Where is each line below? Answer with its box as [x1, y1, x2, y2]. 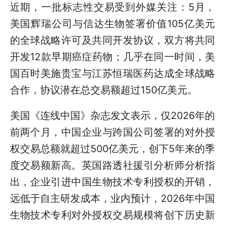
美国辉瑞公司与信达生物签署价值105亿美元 [10, 18, 215, 30]
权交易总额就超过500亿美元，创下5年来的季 [10, 142, 215, 155]
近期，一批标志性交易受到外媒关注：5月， [10, 1, 215, 14]
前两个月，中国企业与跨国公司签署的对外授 [10, 126, 215, 138]
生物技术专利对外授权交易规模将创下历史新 [10, 208, 215, 221]
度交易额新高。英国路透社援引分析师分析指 [10, 159, 215, 171]
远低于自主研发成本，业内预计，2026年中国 [10, 192, 215, 204]
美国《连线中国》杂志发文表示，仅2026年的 [10, 109, 215, 122]
